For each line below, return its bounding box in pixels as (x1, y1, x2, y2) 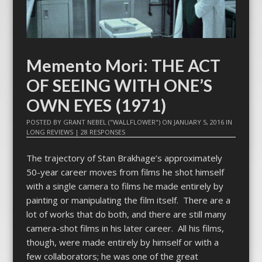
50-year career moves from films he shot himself (26, 166, 224, 178)
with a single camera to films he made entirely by (26, 180, 223, 192)
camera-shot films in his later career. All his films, (26, 222, 224, 234)
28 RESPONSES (80, 127, 125, 137)
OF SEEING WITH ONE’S (26, 75, 212, 96)
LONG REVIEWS (26, 127, 73, 137)
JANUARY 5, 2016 (173, 118, 224, 127)
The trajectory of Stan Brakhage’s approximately (26, 151, 222, 164)
